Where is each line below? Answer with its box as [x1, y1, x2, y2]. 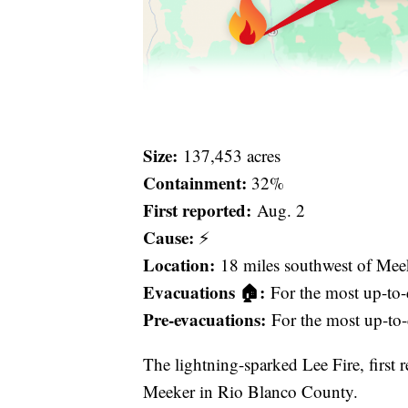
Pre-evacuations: [143, 306, 271, 331]
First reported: [143, 197, 257, 222]
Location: [143, 251, 220, 277]
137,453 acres [183, 143, 280, 167]
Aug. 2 [257, 198, 305, 221]
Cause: [143, 224, 194, 250]
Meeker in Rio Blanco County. [143, 379, 358, 403]
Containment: [143, 169, 247, 195]
